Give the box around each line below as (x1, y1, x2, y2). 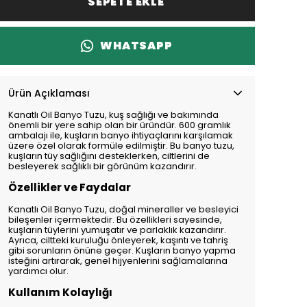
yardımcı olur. (8, 265, 69, 278)
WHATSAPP (100, 38, 173, 54)
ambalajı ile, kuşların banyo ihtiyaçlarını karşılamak (8, 129, 233, 143)
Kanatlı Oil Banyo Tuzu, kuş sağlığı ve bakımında (8, 108, 219, 122)
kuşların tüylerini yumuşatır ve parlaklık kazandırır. (8, 223, 226, 237)
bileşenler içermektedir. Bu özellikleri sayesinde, (8, 213, 222, 227)
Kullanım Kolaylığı (8, 285, 112, 300)
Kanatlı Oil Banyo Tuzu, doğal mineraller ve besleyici (8, 203, 238, 217)
